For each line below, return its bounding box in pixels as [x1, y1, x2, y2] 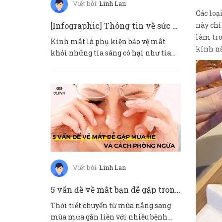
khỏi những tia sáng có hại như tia [51, 48, 171, 57]
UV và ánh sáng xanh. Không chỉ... [51, 59, 166, 69]
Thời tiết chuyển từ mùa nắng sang [51, 201, 171, 211]
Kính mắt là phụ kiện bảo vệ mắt [51, 36, 166, 46]
